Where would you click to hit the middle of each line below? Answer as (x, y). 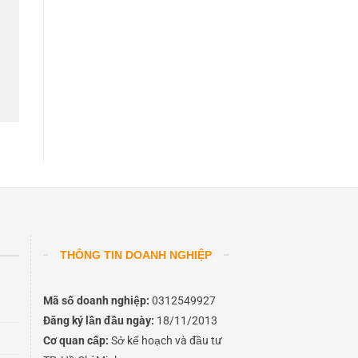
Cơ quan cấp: (76, 340)
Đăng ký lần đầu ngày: (98, 320)
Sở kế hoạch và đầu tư (165, 340)
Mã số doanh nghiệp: (96, 300)
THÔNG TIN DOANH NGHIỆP (135, 255)
